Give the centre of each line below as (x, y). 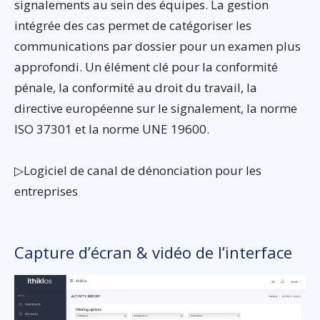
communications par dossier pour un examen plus (157, 46)
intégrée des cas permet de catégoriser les (133, 26)
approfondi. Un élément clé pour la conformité (146, 67)
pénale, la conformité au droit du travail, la (136, 88)
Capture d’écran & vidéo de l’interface (153, 252)
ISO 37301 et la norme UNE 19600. (112, 129)
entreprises (46, 191)
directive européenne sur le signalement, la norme (156, 109)
